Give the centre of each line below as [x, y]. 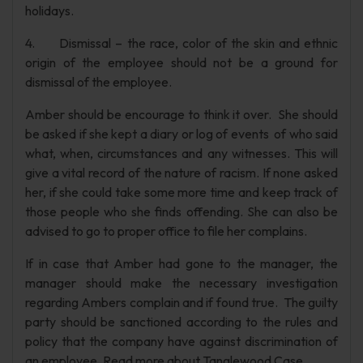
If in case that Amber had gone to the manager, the [181, 263]
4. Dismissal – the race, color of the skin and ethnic [181, 43]
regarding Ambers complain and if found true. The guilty [181, 302]
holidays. [49, 11]
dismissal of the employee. [98, 82]
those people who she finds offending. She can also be [181, 211]
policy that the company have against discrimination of [181, 341]
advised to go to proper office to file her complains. [166, 231]
